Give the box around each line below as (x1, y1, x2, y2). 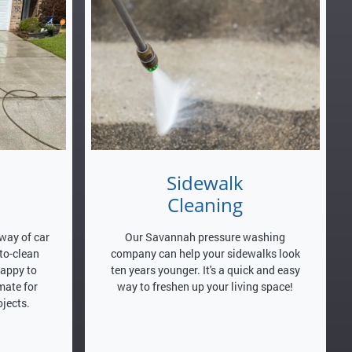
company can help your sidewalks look (110, 245, 300, 261)
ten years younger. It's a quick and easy (110, 262, 300, 277)
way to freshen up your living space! (117, 278, 294, 294)
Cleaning (167, 191, 244, 218)
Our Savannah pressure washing (125, 229, 286, 244)
